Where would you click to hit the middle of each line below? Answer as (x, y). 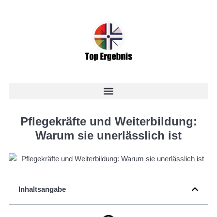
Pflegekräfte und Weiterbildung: (108, 121)
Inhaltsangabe (42, 189)
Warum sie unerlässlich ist (108, 135)
